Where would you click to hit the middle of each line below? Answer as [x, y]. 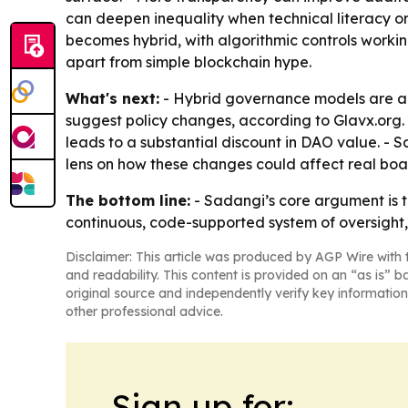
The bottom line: [128, 200]
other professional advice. [144, 311]
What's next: [112, 98]
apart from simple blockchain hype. [189, 61]
